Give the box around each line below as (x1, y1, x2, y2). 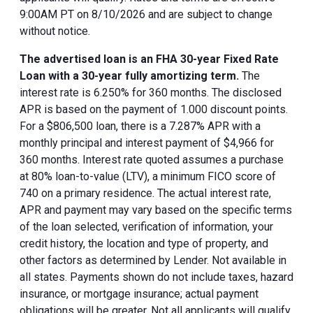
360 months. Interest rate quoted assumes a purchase (20, 152, 284, 166)
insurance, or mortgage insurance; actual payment (20, 286, 259, 300)
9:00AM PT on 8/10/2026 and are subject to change (20, 7, 272, 21)
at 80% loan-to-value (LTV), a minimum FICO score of (20, 169, 276, 183)
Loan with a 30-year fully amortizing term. (20, 68, 239, 82)
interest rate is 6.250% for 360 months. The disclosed (20, 85, 282, 99)
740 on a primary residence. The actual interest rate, (20, 186, 271, 200)
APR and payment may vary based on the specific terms (20, 203, 292, 217)
